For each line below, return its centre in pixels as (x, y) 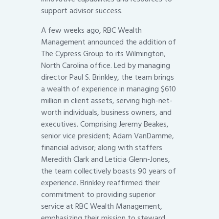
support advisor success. (82, 11)
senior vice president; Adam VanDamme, (108, 136)
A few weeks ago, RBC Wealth (91, 31)
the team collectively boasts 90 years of (109, 171)
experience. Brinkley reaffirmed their (100, 183)
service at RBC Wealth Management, (102, 207)
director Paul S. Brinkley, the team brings (108, 77)
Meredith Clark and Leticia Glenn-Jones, (106, 160)
